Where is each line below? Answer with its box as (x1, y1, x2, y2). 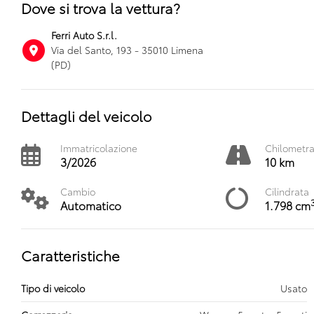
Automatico (60, 197, 121, 213)
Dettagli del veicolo (21, 106, 151, 125)
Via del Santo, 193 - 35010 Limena (51, 43, 204, 57)
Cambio (60, 184, 95, 198)
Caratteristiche (21, 245, 120, 265)
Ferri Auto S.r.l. (51, 28, 118, 42)
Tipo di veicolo (21, 281, 85, 295)
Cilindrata (264, 184, 309, 198)
